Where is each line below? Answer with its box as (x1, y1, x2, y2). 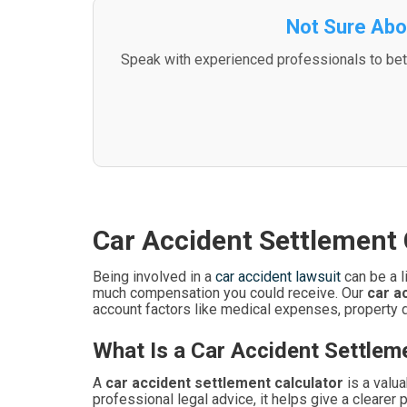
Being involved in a (93, 268, 215, 285)
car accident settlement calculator (105, 374, 343, 392)
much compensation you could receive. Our (93, 284, 367, 302)
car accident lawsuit (215, 268, 341, 285)
